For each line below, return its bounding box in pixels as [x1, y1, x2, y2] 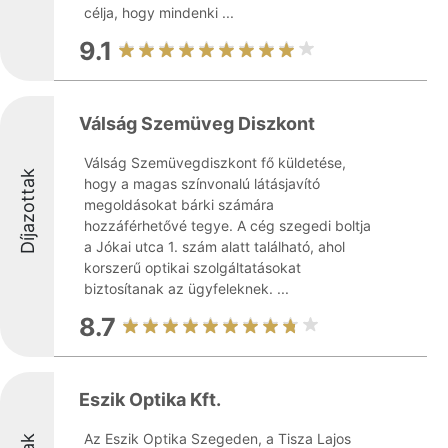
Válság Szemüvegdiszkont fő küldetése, [84, 154, 346, 171]
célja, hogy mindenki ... [84, 4, 234, 21]
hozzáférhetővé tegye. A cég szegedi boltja [84, 217, 371, 234]
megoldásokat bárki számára [84, 196, 274, 213]
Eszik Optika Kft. [79, 389, 221, 410]
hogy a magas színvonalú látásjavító [84, 175, 320, 192]
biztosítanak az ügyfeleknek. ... [84, 280, 289, 297]
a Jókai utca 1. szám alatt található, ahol [84, 238, 345, 255]
